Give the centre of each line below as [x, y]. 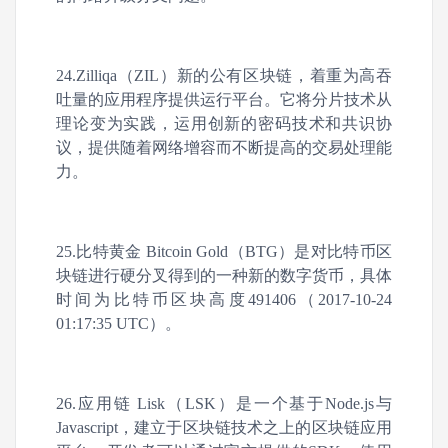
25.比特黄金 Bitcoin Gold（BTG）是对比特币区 [224, 251]
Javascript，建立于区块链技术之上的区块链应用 [224, 427]
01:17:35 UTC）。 [118, 323]
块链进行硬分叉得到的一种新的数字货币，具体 [224, 275]
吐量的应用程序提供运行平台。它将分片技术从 [224, 99]
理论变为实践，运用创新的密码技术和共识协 [224, 123]
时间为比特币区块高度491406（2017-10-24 [224, 299]
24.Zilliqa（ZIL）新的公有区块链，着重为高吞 [224, 75]
